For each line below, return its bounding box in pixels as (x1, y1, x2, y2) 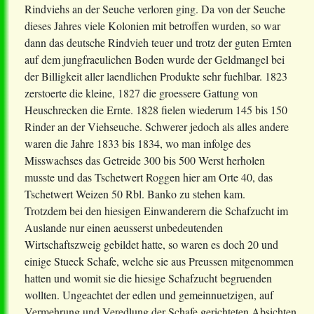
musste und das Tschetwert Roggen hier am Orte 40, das (25, 170, 273, 185)
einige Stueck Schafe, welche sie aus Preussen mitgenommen (25, 254, 294, 269)
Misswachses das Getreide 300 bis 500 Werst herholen (25, 153, 265, 168)
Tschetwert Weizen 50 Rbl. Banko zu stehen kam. (25, 186, 245, 202)
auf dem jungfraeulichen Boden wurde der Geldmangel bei (25, 52, 285, 67)
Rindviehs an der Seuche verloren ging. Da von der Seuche (25, 1, 285, 17)
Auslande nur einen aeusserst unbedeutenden (25, 220, 223, 235)
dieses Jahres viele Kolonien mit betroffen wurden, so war (25, 18, 280, 34)
